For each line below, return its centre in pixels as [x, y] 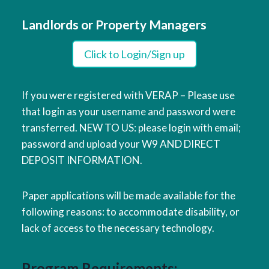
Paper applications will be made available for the [128, 195]
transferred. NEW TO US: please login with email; [131, 127]
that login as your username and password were [128, 111]
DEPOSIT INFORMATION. [82, 160]
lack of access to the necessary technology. [118, 228]
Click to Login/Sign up [134, 54]
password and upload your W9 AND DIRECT [121, 144]
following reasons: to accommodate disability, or [130, 211]
